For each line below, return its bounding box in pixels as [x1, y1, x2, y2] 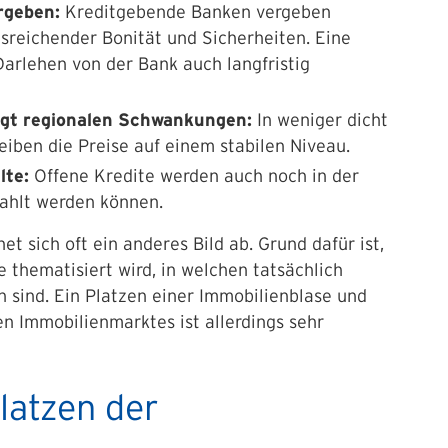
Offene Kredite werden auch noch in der [34, 166, 359, 186]
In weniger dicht [252, 110, 388, 130]
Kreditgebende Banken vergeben [60, 2, 331, 22]
